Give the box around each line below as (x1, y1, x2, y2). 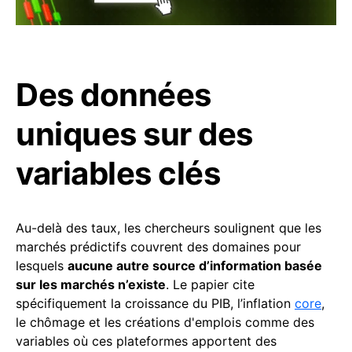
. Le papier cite (166, 276, 255, 292)
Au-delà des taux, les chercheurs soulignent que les (16, 219, 321, 236)
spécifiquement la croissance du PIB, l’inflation (16, 295, 295, 311)
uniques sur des (16, 114, 253, 153)
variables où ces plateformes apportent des (16, 332, 277, 349)
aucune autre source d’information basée (68, 257, 322, 273)
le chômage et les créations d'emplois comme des (16, 313, 314, 330)
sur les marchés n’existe (16, 276, 166, 292)
